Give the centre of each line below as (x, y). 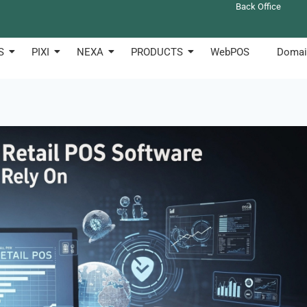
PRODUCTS (157, 52)
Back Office (259, 7)
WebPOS (230, 52)
